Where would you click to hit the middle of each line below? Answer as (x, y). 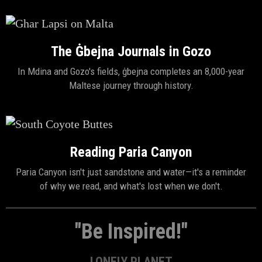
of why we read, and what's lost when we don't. (131, 186)
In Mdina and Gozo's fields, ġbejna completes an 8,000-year (131, 71)
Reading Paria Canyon (131, 152)
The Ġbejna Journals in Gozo (131, 51)
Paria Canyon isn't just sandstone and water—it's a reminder (131, 172)
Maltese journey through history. (131, 85)
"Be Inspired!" (131, 232)
